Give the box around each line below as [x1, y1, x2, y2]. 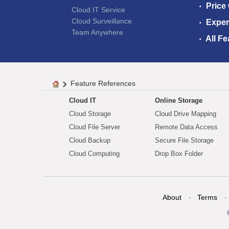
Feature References [71, 79, 135, 88]
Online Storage [155, 97, 202, 105]
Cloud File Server [69, 123, 120, 131]
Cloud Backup [69, 136, 110, 145]
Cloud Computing [69, 150, 120, 158]
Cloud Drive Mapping [155, 110, 216, 118]
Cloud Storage [69, 110, 111, 118]
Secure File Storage [155, 136, 214, 145]
